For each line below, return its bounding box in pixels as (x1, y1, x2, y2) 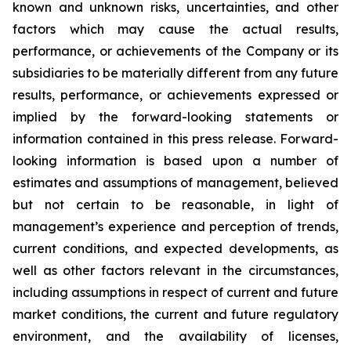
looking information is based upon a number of (13, 153, 338, 168)
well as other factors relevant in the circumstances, (13, 262, 338, 278)
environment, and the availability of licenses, (13, 328, 338, 344)
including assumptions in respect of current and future (13, 284, 338, 300)
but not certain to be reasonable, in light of (13, 197, 338, 212)
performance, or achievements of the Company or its (13, 43, 338, 59)
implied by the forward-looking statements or (13, 109, 338, 125)
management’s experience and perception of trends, (13, 219, 338, 234)
